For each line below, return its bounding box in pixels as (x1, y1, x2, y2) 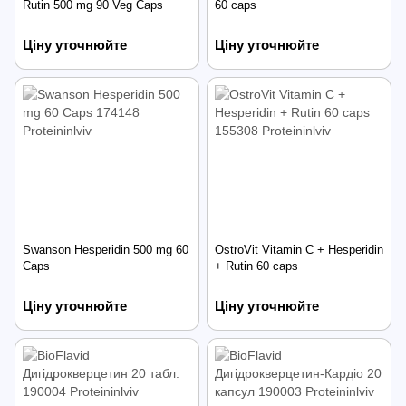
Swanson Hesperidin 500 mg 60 (23, 242, 188, 256)
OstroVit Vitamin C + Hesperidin (215, 242, 383, 256)
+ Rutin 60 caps (215, 258, 298, 273)
